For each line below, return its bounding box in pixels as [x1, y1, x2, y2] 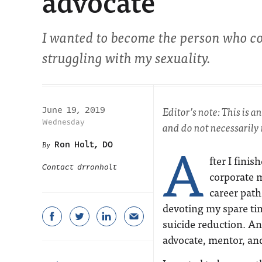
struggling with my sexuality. [42, 46, 211, 68]
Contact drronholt [42, 161, 117, 173]
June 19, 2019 [42, 104, 105, 116]
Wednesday [42, 116, 85, 127]
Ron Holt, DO [54, 138, 113, 151]
